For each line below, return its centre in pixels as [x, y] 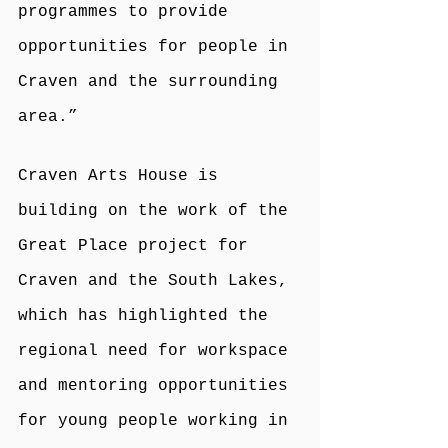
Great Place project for [138, 245]
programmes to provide [128, 11]
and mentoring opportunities [158, 385]
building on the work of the [158, 210]
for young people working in [158, 420]
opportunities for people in [158, 46]
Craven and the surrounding [153, 81]
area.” [48, 116]
